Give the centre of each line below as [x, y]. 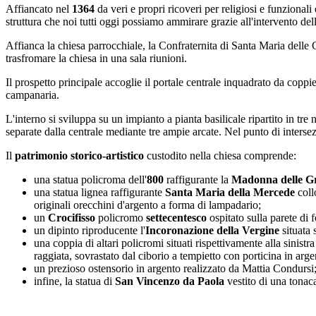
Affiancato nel [39, 9]
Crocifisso [72, 218]
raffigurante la [197, 180]
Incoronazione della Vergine [212, 230]
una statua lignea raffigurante [99, 192]
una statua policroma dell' [90, 180]
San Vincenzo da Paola [170, 281]
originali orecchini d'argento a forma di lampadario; [147, 205]
